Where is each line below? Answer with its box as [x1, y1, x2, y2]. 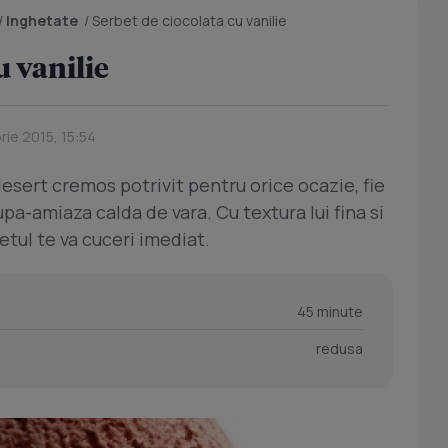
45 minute [297, 302, 363, 321]
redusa [316, 339, 363, 358]
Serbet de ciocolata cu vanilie [92, 11, 287, 30]
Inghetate [6, 11, 78, 30]
